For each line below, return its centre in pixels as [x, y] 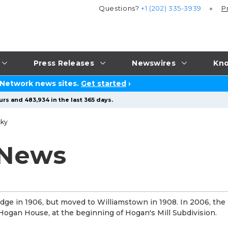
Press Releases [64, 63]
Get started [104, 83]
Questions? [120, 8]
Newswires [154, 63]
